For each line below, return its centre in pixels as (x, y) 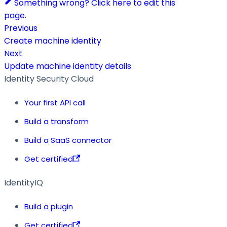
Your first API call (55, 102)
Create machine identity (53, 41)
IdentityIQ (24, 182)
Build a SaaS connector (68, 140)
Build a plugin (49, 206)
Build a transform (56, 121)
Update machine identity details (68, 66)
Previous (21, 28)
